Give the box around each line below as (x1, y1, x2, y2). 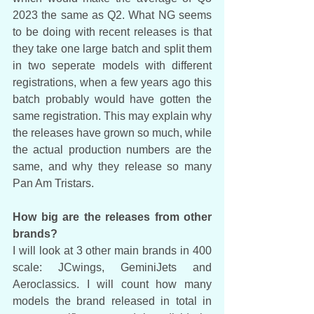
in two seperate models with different (13, 60, 212, 72)
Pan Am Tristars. (13, 177, 97, 190)
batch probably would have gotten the (13, 93, 212, 106)
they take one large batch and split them (13, 43, 212, 55)
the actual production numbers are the (13, 144, 212, 156)
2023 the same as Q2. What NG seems (13, 9, 212, 22)
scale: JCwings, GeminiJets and (13, 261, 212, 274)
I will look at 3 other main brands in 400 (13, 245, 212, 257)
